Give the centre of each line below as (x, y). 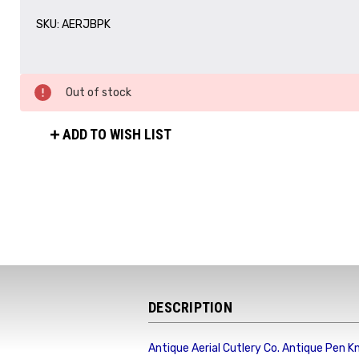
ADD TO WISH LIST (117, 134)
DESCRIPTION (190, 307)
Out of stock (99, 92)
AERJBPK (86, 24)
